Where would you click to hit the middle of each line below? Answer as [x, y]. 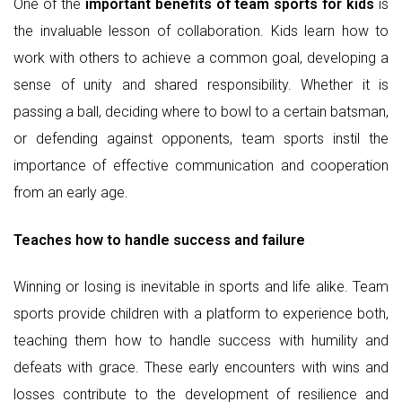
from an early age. [71, 193]
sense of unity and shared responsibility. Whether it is [201, 85]
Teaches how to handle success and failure [159, 240]
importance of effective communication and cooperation [201, 166]
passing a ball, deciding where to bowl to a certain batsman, [201, 112]
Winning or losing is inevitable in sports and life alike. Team [201, 287]
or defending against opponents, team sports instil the [201, 139]
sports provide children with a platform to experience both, [201, 314]
